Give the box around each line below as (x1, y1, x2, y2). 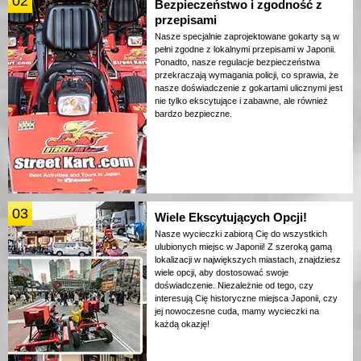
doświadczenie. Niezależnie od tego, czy (155, 280, 313, 291)
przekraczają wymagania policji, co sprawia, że (155, 70, 338, 81)
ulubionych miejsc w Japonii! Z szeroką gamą (155, 242, 332, 252)
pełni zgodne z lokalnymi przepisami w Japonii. (155, 44, 336, 55)
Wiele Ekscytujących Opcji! (155, 210, 307, 225)
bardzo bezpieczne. (155, 109, 232, 119)
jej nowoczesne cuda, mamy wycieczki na (155, 306, 319, 317)
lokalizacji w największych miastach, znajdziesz (155, 255, 341, 265)
